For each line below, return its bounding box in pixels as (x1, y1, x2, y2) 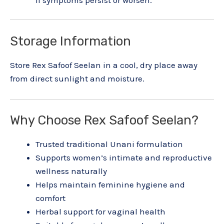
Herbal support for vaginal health (35, 206, 165, 217)
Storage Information (10, 33, 131, 48)
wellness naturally (35, 166, 107, 176)
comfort (35, 193, 65, 203)
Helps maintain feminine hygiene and (35, 179, 185, 190)
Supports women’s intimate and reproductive (35, 152, 212, 163)
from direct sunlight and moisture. (10, 73, 144, 83)
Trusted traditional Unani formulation (35, 139, 183, 149)
